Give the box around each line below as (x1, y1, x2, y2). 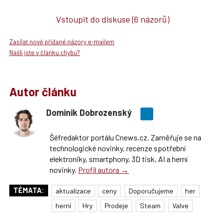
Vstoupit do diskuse (55, 13, 132, 25)
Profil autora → (78, 165, 129, 175)
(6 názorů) (132, 13, 169, 25)
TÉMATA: (13, 186, 44, 195)
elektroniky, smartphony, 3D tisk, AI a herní (50, 154, 188, 164)
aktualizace (55, 186, 91, 195)
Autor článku (9, 84, 77, 99)
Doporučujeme (129, 186, 174, 195)
